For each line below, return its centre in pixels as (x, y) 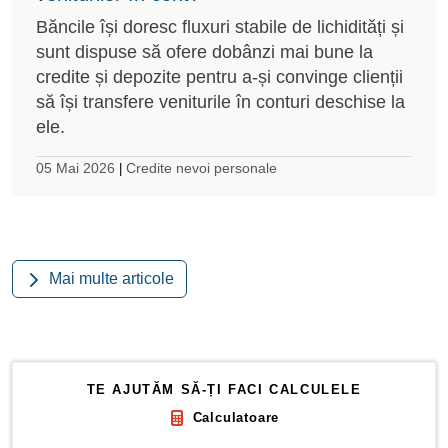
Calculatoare (236, 417)
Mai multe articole (111, 278)
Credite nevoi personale (201, 167)
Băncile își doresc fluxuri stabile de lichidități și (220, 26)
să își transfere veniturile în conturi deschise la (220, 101)
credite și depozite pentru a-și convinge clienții (219, 76)
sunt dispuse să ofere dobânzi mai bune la (204, 51)
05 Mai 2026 (75, 167)
